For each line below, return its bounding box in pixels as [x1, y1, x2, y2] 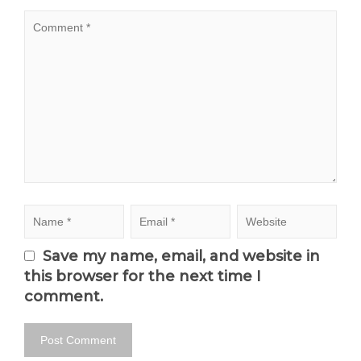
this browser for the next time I [24, 268, 261, 285]
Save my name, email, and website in [43, 247, 320, 265]
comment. [24, 288, 103, 305]
